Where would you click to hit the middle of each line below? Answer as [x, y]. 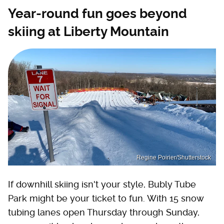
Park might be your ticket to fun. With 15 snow [106, 198]
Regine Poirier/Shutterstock [174, 157]
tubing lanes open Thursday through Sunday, [104, 212]
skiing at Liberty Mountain [88, 32]
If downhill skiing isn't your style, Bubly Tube [102, 184]
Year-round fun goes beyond [97, 14]
